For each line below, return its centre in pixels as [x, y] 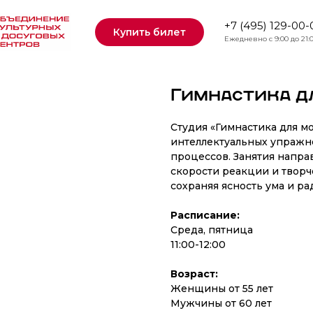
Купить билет [150, 32]
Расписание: [205, 215]
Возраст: [194, 274]
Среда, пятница [212, 230]
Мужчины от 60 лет [221, 303]
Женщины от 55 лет [222, 289]
